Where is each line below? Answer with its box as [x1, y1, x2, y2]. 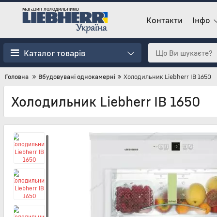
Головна [5, 73, 29, 80]
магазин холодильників [22, 6, 79, 12]
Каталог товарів [24, 47, 85, 58]
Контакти [146, 15, 183, 25]
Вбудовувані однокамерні [38, 73, 115, 80]
